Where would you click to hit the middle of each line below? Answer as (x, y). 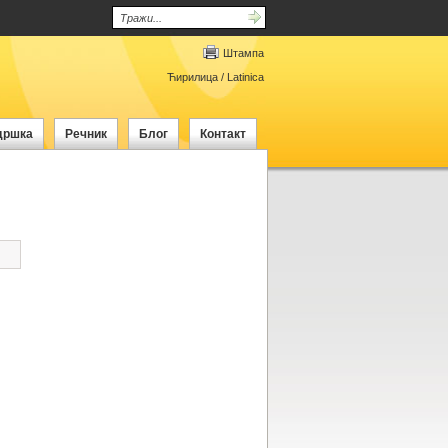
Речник (85, 134)
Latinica (245, 77)
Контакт (222, 134)
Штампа (243, 53)
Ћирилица (192, 77)
